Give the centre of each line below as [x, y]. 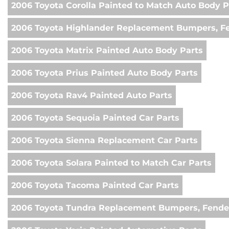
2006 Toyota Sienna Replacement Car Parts [105, 141]
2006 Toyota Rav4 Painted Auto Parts [92, 96]
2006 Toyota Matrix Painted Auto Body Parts [107, 51]
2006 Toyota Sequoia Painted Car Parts [95, 118]
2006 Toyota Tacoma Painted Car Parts [95, 186]
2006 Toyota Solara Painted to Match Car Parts [111, 163]
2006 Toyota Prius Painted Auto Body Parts [105, 73]
